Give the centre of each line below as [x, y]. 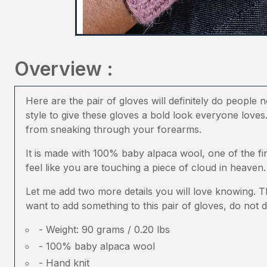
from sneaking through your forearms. [114, 129]
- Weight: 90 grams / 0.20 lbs [104, 229]
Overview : [64, 69]
